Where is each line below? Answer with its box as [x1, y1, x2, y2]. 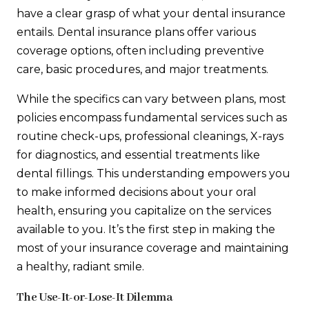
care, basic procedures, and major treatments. [17, 63, 271, 77]
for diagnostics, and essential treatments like [17, 148, 260, 162]
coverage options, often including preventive [17, 44, 264, 58]
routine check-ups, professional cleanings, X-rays [17, 130, 283, 143]
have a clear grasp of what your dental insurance [17, 7, 286, 21]
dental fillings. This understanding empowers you [17, 167, 290, 181]
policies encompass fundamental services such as [17, 111, 287, 125]
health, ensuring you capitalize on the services [17, 204, 271, 218]
